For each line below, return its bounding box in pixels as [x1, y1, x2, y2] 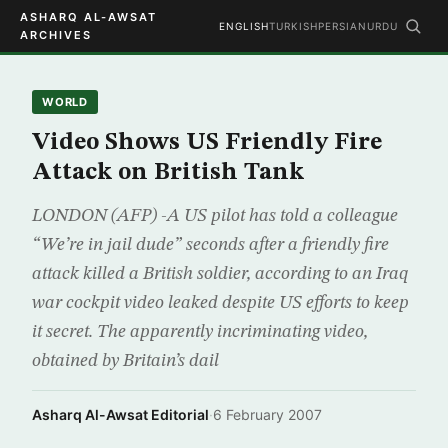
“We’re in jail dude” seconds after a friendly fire [32, 236, 389, 254]
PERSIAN [318, 20, 367, 32]
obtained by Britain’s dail [32, 352, 219, 370]
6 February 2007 [213, 406, 322, 423]
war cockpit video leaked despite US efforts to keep [32, 294, 409, 312]
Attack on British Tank [32, 161, 304, 185]
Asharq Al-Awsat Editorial [32, 406, 209, 423]
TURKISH [269, 20, 318, 32]
